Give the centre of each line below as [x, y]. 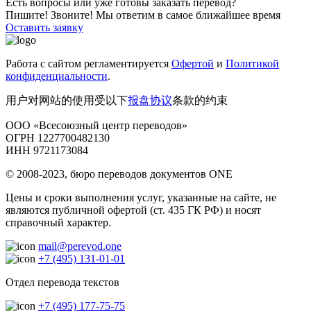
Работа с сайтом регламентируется [89, 64]
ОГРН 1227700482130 [58, 138]
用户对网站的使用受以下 [67, 101]
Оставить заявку [44, 28]
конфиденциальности [57, 76]
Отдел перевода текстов [62, 283]
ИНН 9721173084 [47, 151]
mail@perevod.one [80, 246]
